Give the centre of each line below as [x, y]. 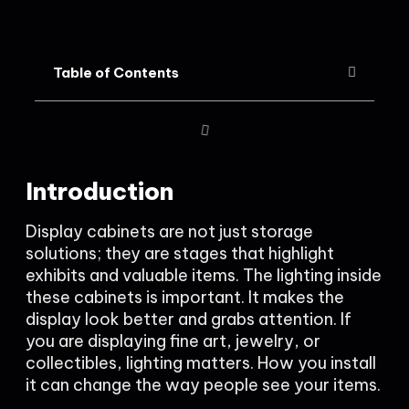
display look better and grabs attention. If [189, 319]
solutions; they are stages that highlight [180, 253]
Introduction [100, 191]
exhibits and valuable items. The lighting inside [204, 275]
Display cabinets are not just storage [169, 231]
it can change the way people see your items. [203, 385]
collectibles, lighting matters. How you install [201, 363]
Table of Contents [116, 73]
